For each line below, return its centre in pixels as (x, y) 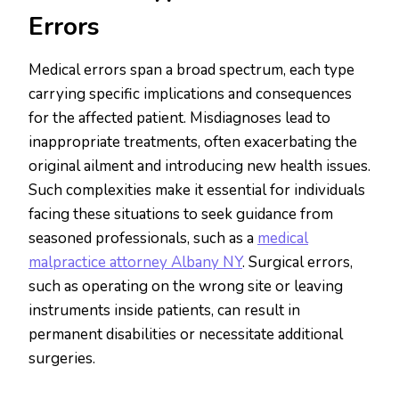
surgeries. (62, 359)
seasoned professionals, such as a (143, 239)
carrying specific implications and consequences (190, 94)
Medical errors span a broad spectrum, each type (191, 70)
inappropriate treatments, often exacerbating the (193, 142)
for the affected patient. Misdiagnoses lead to (179, 118)
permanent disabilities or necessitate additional (186, 335)
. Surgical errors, (297, 263)
